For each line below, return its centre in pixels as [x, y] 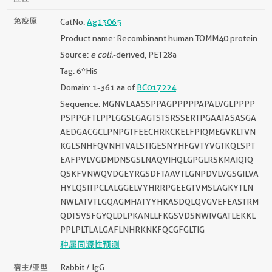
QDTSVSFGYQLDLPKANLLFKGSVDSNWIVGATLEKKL [158, 215]
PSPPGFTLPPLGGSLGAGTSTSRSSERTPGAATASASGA [158, 117]
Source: [75, 54]
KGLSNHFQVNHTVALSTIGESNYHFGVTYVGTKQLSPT [158, 145]
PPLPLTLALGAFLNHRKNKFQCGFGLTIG [132, 229]
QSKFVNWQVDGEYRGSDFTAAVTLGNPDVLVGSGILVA [159, 173]
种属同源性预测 [90, 244]
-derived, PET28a [145, 54]
